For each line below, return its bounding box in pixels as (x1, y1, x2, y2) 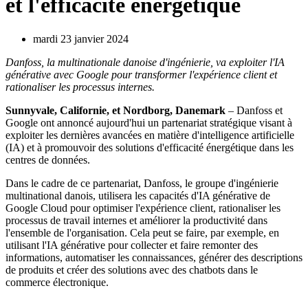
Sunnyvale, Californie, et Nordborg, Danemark (5, 104, 225, 116)
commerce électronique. (5, 276, 109, 288)
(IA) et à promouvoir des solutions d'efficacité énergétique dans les (5, 141, 294, 153)
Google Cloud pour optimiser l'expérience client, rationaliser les (5, 201, 280, 214)
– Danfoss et (225, 104, 283, 116)
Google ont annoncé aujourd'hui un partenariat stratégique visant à (5, 116, 292, 129)
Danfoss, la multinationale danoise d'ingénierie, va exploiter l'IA (5, 56, 285, 68)
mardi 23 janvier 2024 (33, 32, 129, 45)
